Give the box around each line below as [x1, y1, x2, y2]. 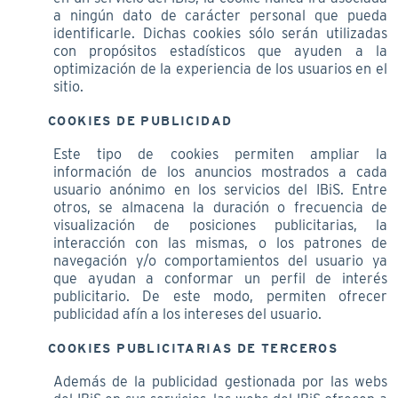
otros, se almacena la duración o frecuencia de [53, 198, 387, 216]
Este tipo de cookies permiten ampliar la [53, 145, 387, 163]
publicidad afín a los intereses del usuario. [53, 305, 322, 322]
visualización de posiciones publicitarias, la [53, 216, 387, 234]
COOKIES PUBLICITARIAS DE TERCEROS [48, 340, 338, 355]
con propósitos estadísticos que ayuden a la [53, 42, 387, 60]
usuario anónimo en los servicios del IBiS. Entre [53, 180, 387, 198]
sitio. [53, 77, 84, 95]
